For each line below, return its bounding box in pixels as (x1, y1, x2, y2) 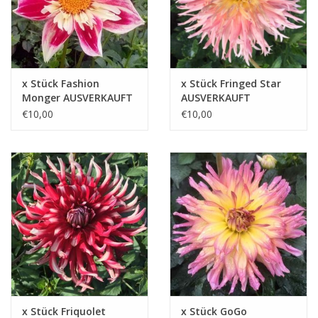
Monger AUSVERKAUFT (22, 91, 133, 105)
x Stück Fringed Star (181, 77, 281, 91)
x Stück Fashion (22, 77, 99, 91)
